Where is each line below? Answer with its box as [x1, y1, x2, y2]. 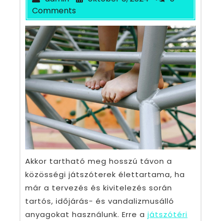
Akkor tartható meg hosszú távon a [25, 156, 172, 167]
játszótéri [147, 209, 187, 220]
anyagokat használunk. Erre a [25, 209, 147, 220]
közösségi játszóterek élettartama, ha [25, 169, 185, 180]
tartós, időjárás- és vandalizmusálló [25, 196, 174, 207]
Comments [32, 4, 76, 16]
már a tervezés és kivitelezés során [25, 183, 172, 193]
